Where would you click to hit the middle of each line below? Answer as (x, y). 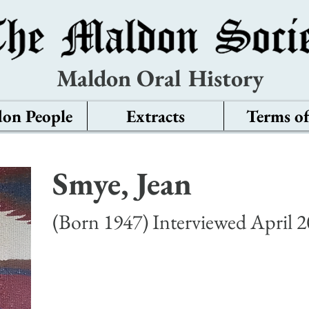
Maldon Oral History (160, 78)
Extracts (156, 116)
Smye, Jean (122, 183)
